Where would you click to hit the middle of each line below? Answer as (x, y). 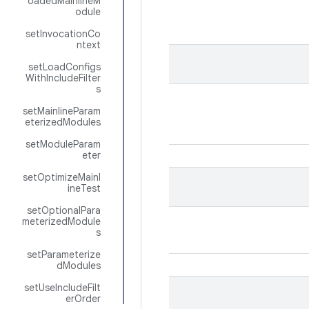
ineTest (84, 188)
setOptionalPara (64, 210)
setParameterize (64, 255)
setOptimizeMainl (62, 177)
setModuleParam (63, 144)
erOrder (83, 299)
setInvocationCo (63, 34)
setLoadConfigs (64, 67)
